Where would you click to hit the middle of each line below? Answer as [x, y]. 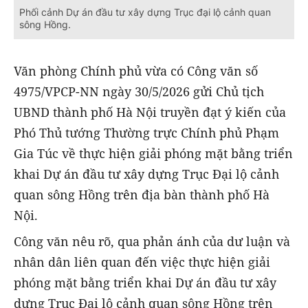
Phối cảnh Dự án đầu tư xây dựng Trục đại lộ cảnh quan [145, 12]
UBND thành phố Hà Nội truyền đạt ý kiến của [150, 112]
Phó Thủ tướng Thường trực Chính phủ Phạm [146, 132]
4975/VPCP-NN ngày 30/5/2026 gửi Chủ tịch [139, 91]
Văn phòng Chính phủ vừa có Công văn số [136, 70]
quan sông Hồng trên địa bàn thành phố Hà [142, 194]
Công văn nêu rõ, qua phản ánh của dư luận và [152, 241]
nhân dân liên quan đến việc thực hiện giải [142, 262]
